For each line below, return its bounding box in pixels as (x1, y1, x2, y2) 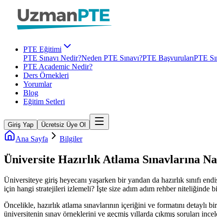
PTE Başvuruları (142, 54, 194, 62)
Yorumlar (23, 80, 52, 88)
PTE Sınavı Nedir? (23, 54, 81, 62)
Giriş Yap (8, 121, 33, 128)
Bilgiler (60, 135, 82, 143)
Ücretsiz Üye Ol (41, 121, 86, 128)
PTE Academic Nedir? (23, 62, 93, 71)
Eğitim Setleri (23, 97, 65, 106)
